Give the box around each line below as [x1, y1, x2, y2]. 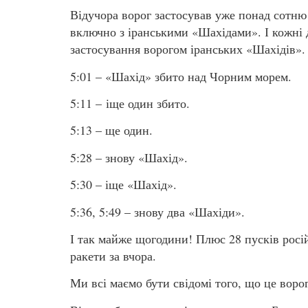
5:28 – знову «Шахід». [70, 148, 188, 166]
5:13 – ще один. [70, 122, 153, 139]
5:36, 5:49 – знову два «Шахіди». [70, 203, 245, 220]
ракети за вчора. [70, 247, 173, 264]
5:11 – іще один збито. [70, 94, 190, 111]
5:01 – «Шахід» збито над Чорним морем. [70, 67, 291, 85]
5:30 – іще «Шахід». [70, 176, 177, 193]
